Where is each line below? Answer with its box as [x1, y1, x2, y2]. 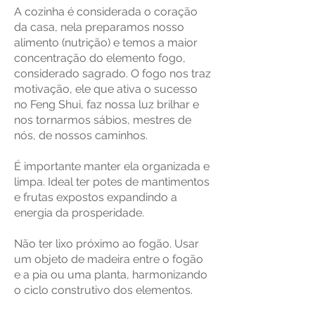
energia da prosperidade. [14, 206, 147, 219]
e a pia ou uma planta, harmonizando [14, 268, 207, 281]
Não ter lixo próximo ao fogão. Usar [14, 237, 199, 250]
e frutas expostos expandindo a [14, 191, 177, 204]
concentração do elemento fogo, [14, 51, 186, 65]
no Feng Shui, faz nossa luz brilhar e [14, 98, 199, 111]
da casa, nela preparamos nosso [14, 20, 184, 34]
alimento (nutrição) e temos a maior [14, 36, 198, 49]
